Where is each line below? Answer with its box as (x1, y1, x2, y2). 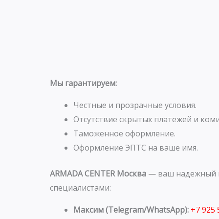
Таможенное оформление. (73, 128, 175, 139)
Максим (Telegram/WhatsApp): (73, 204, 191, 215)
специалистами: (50, 182, 111, 193)
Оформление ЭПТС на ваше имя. (73, 142, 198, 153)
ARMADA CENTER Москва (50, 168, 146, 179)
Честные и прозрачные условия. (73, 99, 197, 110)
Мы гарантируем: (50, 77, 117, 88)
